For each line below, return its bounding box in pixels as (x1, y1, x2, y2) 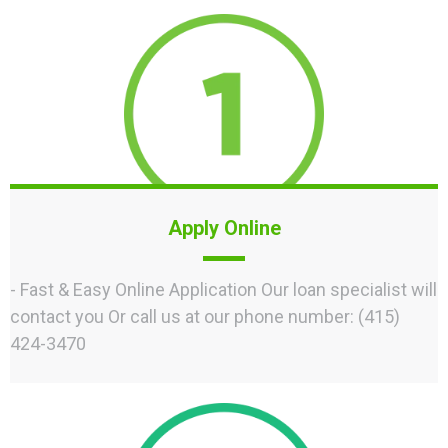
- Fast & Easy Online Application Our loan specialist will (10, 278, 437, 300)
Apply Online (167, 215, 281, 240)
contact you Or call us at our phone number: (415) (10, 305, 400, 327)
